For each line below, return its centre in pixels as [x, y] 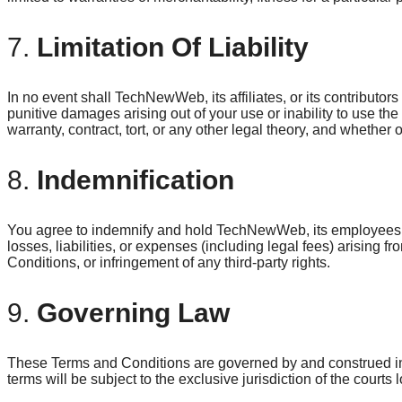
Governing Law [133, 312]
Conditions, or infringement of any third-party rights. [169, 262]
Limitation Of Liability [173, 47]
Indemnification [135, 179]
